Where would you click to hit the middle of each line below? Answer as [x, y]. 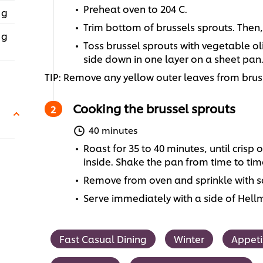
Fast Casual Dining [103, 239]
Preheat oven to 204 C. [135, 9]
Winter [189, 239]
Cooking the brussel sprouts [154, 108]
